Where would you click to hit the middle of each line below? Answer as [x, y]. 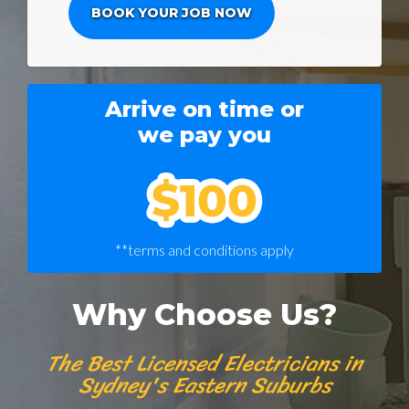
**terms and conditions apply [204, 250]
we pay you [204, 135]
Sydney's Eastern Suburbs [204, 385]
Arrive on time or [204, 109]
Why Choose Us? [204, 315]
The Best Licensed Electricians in [204, 363]
